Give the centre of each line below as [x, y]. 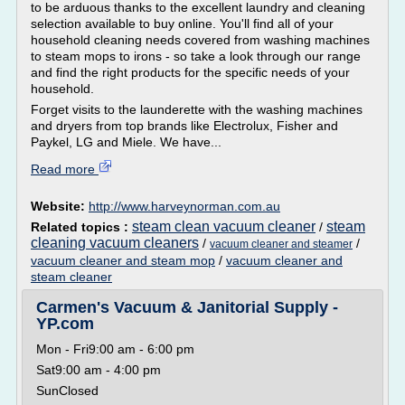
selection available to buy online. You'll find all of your [182, 24]
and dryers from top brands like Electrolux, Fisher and [184, 126]
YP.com [65, 324]
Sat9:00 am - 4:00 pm [99, 370]
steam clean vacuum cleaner [224, 226]
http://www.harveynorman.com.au [184, 206]
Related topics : [81, 227]
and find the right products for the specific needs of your [190, 72]
